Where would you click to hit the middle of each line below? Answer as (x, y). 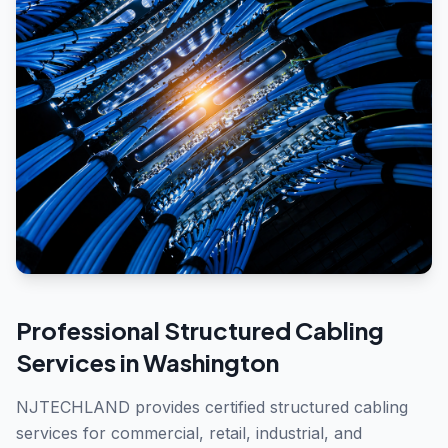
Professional (90, 330)
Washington (211, 362)
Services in (79, 362)
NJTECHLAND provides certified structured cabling (212, 407)
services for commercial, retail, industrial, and (189, 433)
